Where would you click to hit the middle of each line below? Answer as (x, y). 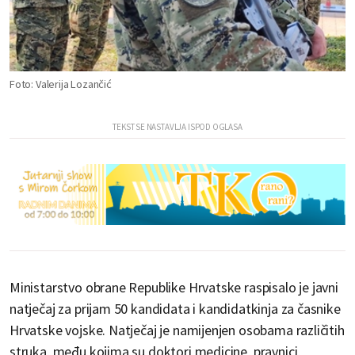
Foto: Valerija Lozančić (61, 84)
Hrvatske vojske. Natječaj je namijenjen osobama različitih (177, 330)
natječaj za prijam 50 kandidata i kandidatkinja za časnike (175, 309)
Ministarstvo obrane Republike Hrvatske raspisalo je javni (174, 288)
